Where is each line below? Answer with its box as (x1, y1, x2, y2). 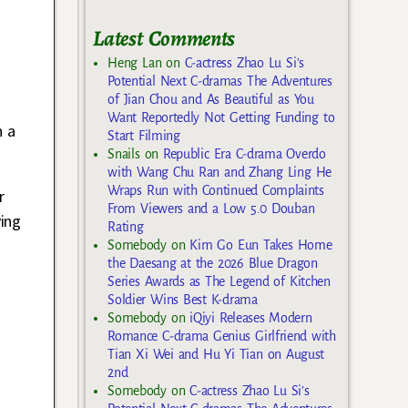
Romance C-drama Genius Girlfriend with (107, 329, 336, 344)
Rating (107, 219, 144, 235)
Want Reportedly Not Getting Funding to (107, 110, 335, 126)
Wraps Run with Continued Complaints (107, 183, 324, 199)
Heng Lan (107, 56, 162, 71)
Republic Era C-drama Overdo (162, 147, 326, 162)
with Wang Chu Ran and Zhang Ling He (107, 165, 331, 180)
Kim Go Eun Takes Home (189, 238, 332, 253)
